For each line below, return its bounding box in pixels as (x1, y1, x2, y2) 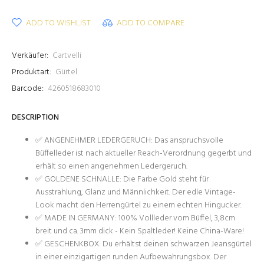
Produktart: (12, 65, 51, 79)
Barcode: (12, 82, 44, 95)
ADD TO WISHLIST (26, 16, 91, 30)
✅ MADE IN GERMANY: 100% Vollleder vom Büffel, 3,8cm (35, 212, 235, 225)
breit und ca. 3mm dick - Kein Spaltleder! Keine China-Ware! (35, 225, 244, 238)
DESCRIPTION (12, 111, 59, 124)
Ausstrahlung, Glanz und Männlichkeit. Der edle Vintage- (35, 186, 236, 199)
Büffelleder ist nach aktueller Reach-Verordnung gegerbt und (35, 147, 252, 160)
